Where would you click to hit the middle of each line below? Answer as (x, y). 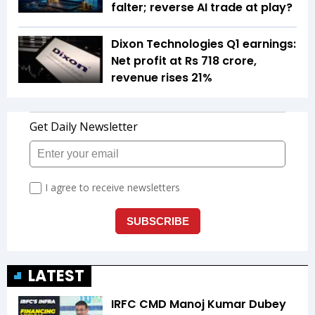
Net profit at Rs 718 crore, (184, 60)
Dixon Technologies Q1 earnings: (204, 44)
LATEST (56, 276)
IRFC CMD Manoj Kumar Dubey (199, 304)
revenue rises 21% (162, 77)
